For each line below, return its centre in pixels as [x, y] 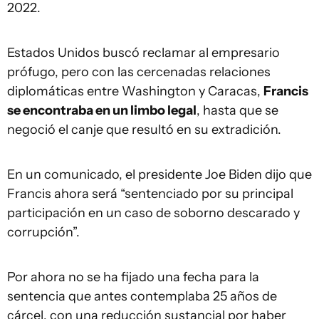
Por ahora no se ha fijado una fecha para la [133, 277]
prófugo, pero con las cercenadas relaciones [139, 72]
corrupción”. [43, 232]
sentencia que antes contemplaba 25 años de [142, 296]
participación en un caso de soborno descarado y [153, 213]
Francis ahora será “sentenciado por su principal [150, 193]
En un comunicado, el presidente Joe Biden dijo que [159, 174]
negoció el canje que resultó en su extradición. [144, 129]
